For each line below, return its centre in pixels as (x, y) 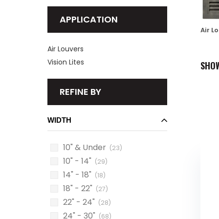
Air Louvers (66, 49)
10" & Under (85, 147)
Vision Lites (66, 62)
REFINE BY (80, 92)
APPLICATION (89, 19)
